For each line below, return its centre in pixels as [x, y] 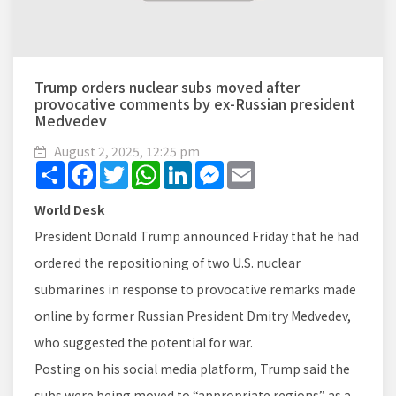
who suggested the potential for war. [144, 343]
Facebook [125, 168]
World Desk [69, 210]
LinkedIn [217, 168]
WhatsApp [190, 168]
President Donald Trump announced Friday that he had [197, 236]
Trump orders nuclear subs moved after [167, 87]
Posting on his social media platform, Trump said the [192, 369]
